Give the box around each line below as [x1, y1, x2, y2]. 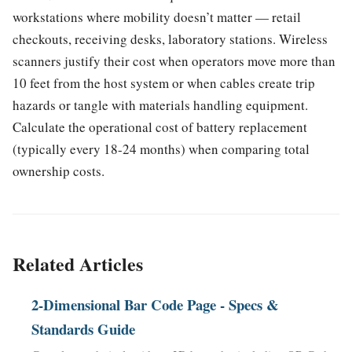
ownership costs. [13, 162, 104, 181]
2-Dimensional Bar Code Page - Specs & [31, 293, 279, 315]
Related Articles [13, 249, 143, 277]
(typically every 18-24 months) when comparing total [13, 140, 310, 159]
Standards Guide [31, 317, 135, 339]
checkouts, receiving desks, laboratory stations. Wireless [13, 30, 328, 49]
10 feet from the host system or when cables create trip [13, 74, 315, 93]
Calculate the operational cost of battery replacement [13, 118, 307, 137]
